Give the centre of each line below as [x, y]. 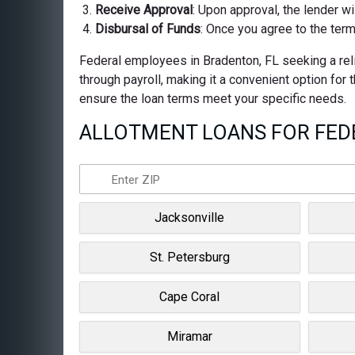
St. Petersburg [189, 257]
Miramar [189, 336]
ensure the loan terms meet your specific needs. [213, 98]
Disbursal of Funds [148, 29]
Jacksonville [190, 217]
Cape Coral [190, 296]
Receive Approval [144, 10]
